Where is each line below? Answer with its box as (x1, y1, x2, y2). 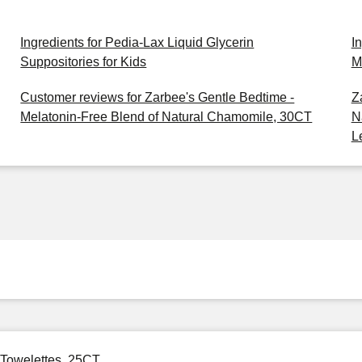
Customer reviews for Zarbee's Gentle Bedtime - (20, 90, 295, 104)
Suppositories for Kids (20, 55, 147, 69)
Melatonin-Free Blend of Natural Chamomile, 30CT (20, 110, 313, 124)
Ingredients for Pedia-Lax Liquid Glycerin (20, 36, 255, 49)
